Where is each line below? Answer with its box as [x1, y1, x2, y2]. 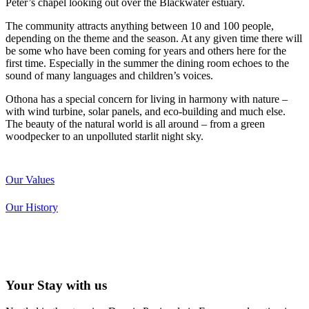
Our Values [6, 173, 54, 186]
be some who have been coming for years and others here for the [6, 44, 286, 57]
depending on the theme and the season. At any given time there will [6, 32, 302, 44]
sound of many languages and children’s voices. [6, 69, 213, 81]
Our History [6, 201, 58, 213]
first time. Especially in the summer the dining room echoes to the [6, 57, 289, 69]
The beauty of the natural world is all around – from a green [6, 117, 265, 130]
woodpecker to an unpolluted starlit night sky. [6, 130, 203, 142]
